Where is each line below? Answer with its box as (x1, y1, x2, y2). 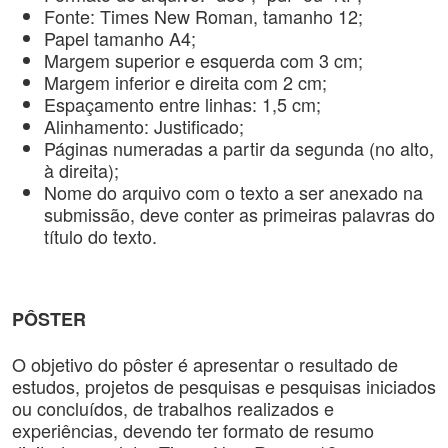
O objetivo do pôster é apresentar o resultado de (12, 351, 398, 377)
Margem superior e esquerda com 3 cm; (44, 47, 363, 73)
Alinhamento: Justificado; (44, 113, 244, 139)
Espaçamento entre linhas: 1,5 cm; (44, 91, 321, 117)
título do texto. (44, 223, 157, 249)
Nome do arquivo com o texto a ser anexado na (44, 179, 423, 205)
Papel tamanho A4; (44, 25, 196, 51)
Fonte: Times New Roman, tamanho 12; (44, 3, 363, 29)
